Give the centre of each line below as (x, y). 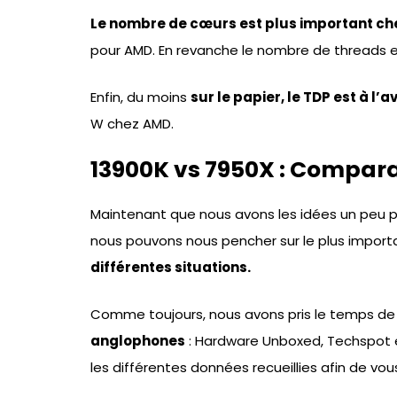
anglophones (138, 340)
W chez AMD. (132, 123)
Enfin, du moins (140, 97)
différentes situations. (171, 268)
